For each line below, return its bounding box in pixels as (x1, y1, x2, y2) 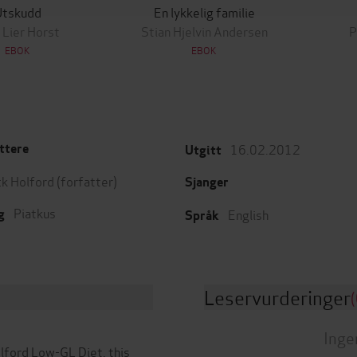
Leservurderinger (204, 282, 351, 311)
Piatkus (14, 202, 56, 222)
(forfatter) (54, 171, 117, 190)
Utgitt (185, 141, 222, 159)
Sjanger (185, 173, 229, 190)
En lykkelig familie (153, 2, 255, 21)
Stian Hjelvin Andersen (140, 21, 268, 40)
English (228, 204, 269, 223)
